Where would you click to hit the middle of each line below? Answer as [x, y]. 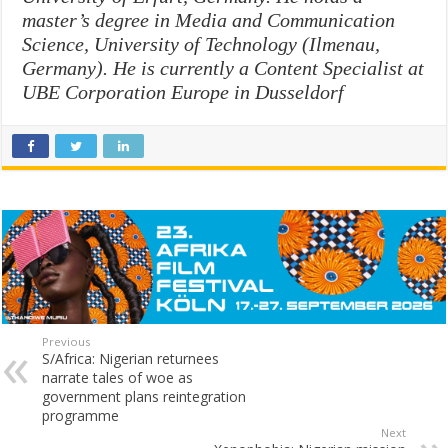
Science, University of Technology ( [166, 43]
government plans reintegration [144, 396]
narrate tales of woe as [118, 377]
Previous [66, 341]
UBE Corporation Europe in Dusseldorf [183, 91]
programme [81, 415]
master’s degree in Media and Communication [209, 19]
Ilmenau [342, 43]
